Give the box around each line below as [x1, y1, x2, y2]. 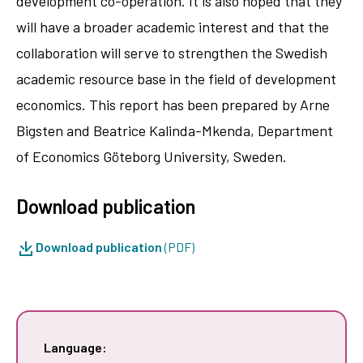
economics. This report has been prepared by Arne [16, 95, 330, 113]
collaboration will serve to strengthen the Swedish [16, 43, 327, 62]
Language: [44, 339, 107, 355]
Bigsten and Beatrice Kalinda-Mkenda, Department [16, 121, 333, 139]
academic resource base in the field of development [16, 69, 336, 88]
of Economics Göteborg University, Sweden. [16, 147, 287, 165]
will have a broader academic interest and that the [16, 17, 329, 36]
